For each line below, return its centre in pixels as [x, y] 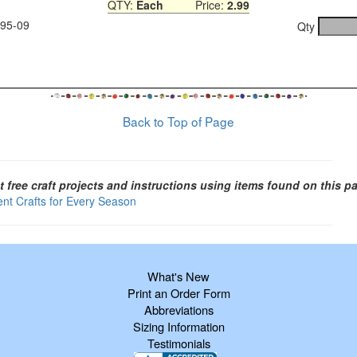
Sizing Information [178, 326]
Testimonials [178, 343]
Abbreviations [178, 309]
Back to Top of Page [178, 121]
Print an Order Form [178, 292]
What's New [178, 276]
